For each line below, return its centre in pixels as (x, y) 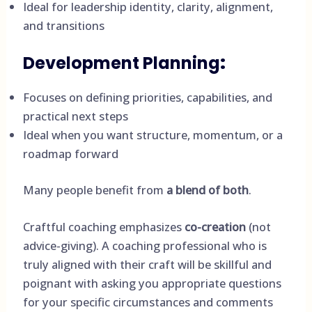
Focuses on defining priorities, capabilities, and (147, 97)
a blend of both (207, 189)
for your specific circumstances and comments (148, 302)
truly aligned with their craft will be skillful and (147, 264)
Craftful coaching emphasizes (103, 226)
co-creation (215, 226)
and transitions (63, 26)
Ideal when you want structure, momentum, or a (153, 134)
